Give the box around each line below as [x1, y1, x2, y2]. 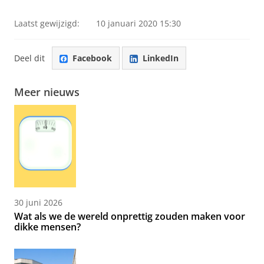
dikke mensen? [14, 220, 81, 234]
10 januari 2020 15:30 [96, 18, 181, 29]
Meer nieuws [14, 85, 80, 100]
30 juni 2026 [14, 197, 62, 209]
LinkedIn [143, 52, 179, 64]
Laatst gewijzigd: [14, 18, 80, 29]
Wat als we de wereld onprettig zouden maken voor [14, 210, 245, 223]
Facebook [72, 52, 112, 64]
